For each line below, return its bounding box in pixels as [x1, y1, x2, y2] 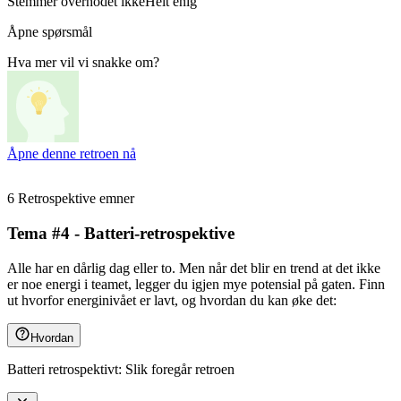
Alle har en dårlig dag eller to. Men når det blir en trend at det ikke [7, 260, 380, 276]
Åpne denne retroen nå [7, 146, 136, 162]
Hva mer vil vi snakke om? [7, 55, 159, 71]
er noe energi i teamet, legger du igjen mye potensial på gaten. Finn [7, 276, 385, 292]
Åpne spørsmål [7, 24, 92, 40]
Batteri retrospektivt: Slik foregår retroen [7, 361, 235, 377]
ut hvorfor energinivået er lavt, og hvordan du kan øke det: [7, 292, 337, 308]
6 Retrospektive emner [7, 191, 134, 207]
